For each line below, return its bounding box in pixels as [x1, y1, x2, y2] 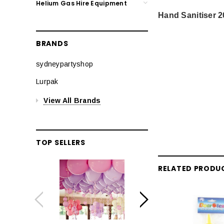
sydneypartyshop [36, 59, 93, 68]
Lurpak [36, 77, 58, 85]
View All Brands [43, 96, 101, 104]
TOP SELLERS [36, 137, 85, 147]
